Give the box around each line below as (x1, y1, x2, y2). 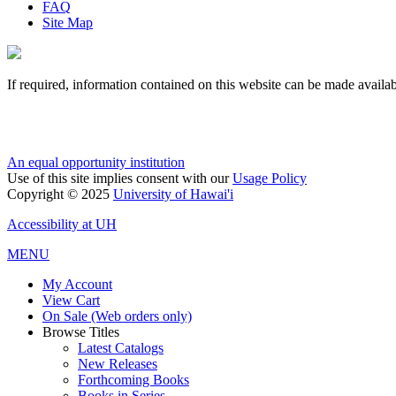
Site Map (42, 15, 93, 31)
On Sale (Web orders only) (42, 308, 192, 324)
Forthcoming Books (78, 372, 189, 388)
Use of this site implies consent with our (7, 171, 232, 187)
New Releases (78, 356, 157, 372)
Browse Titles (42, 324, 119, 340)
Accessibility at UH (7, 217, 117, 232)
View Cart (42, 293, 100, 308)
